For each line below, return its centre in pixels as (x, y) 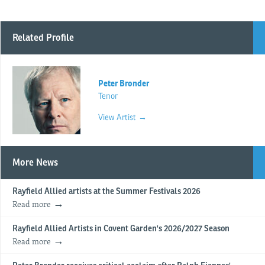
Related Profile (43, 38)
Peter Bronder (124, 83)
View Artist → (122, 118)
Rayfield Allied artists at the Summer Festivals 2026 (106, 192)
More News (35, 163)
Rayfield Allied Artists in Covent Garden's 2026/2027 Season (121, 229)
